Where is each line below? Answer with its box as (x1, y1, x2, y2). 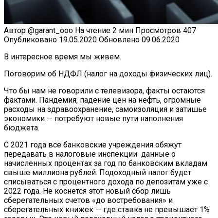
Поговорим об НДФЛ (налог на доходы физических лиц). (4, 69, 212, 78)
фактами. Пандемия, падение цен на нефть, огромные (4, 95, 201, 105)
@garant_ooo (26, 25, 73, 35)
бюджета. (4, 123, 39, 132)
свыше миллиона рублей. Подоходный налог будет (4, 167, 191, 177)
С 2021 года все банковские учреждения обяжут (4, 140, 182, 149)
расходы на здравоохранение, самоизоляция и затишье (4, 104, 207, 114)
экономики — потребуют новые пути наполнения (4, 113, 183, 123)
